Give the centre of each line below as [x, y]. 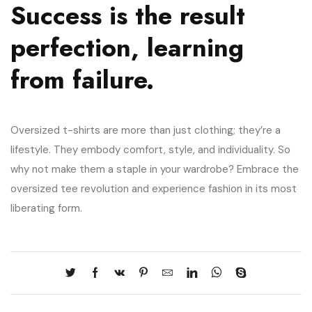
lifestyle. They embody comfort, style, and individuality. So [150, 149]
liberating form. [46, 208]
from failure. [82, 79]
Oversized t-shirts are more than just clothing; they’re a [146, 130]
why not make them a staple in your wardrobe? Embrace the [155, 169]
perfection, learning [127, 47]
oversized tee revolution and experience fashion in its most [154, 188]
